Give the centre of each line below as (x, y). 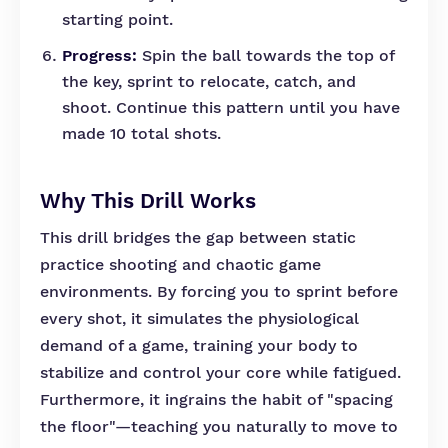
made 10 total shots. (141, 133)
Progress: (99, 55)
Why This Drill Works (148, 200)
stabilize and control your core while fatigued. (220, 372)
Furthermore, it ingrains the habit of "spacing (216, 399)
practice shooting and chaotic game (180, 264)
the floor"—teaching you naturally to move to (219, 426)
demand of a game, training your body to (199, 345)
